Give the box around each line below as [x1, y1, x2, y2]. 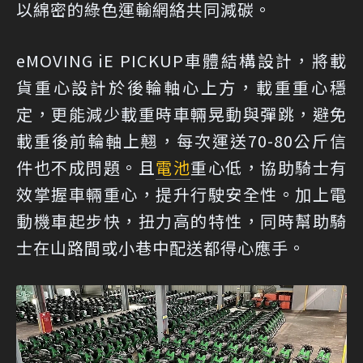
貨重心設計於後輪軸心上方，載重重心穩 [16, 75, 347, 99]
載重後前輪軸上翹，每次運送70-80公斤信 [16, 128, 347, 152]
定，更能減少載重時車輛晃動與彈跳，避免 [16, 101, 347, 126]
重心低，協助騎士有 [190, 155, 347, 179]
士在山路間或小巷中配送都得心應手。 [16, 235, 305, 259]
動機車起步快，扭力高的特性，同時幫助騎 [16, 208, 347, 233]
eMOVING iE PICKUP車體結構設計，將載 [16, 48, 347, 72]
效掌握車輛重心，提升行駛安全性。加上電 [16, 181, 347, 206]
